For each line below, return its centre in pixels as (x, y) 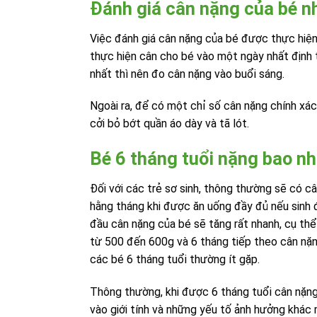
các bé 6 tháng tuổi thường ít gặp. (175, 260)
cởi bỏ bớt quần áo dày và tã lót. (169, 124)
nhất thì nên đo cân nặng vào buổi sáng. (187, 74)
